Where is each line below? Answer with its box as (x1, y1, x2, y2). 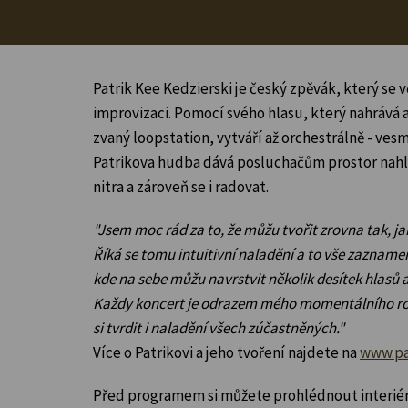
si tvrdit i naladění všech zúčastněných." (93, 317, 344, 338)
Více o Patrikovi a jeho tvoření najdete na (93, 342, 357, 362)
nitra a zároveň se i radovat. (93, 176, 269, 197)
